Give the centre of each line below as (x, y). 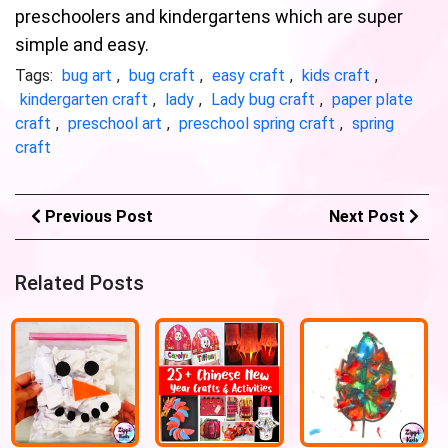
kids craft (336, 76)
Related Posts (79, 283)
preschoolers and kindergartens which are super (209, 17)
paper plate (372, 100)
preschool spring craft (257, 124)
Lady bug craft (263, 100)
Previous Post (99, 217)
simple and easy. (82, 45)
